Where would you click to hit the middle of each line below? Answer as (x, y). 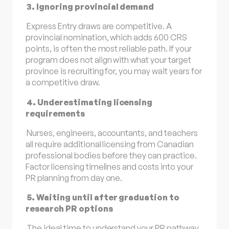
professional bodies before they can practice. (111, 155)
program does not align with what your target (108, 60)
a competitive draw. (63, 83)
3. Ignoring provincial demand (90, 7)
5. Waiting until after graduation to (103, 197)
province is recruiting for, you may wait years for (114, 71)
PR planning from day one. (74, 178)
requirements (55, 113)
